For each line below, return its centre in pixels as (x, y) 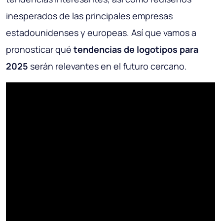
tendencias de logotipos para (136, 50)
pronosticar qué (40, 50)
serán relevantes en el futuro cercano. (108, 66)
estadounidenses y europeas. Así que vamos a (101, 33)
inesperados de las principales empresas (89, 16)
